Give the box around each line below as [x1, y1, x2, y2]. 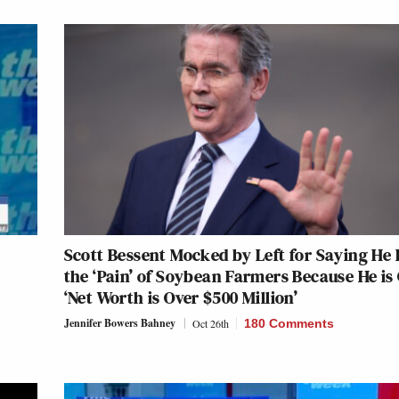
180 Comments [243, 316, 334, 331]
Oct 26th [191, 316, 229, 331]
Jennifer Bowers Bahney [63, 315, 175, 331]
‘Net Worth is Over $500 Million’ [63, 285, 298, 311]
